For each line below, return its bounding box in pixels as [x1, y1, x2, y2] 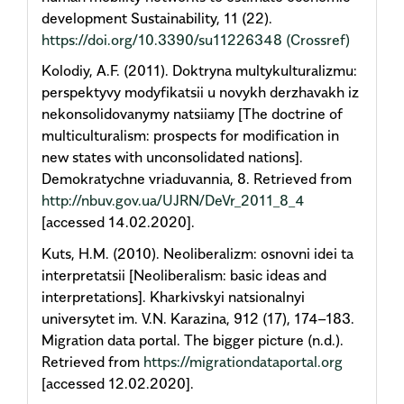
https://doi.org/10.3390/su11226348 [41, 30, 282, 49]
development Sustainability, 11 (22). [41, 8, 272, 27]
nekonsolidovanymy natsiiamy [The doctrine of [41, 105, 343, 124]
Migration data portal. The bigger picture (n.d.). [41, 330, 344, 349]
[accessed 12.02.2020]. [41, 373, 194, 392]
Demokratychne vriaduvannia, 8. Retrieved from [41, 170, 352, 188]
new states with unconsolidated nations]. [41, 148, 303, 167]
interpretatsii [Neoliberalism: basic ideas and [41, 265, 326, 284]
